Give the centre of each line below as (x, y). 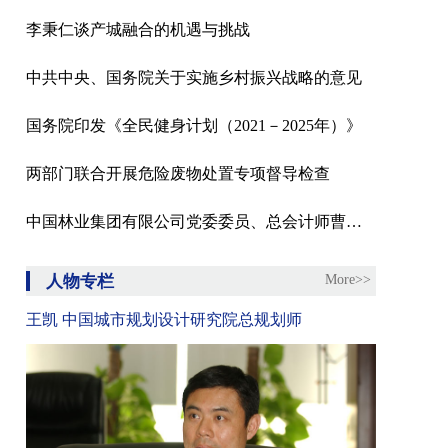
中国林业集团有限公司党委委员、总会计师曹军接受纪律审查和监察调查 (354, 221)
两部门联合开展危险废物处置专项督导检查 (178, 173)
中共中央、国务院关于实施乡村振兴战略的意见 (194, 77)
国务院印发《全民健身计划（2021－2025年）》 (194, 125)
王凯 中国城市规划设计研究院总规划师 (164, 319)
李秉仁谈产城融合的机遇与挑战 (138, 29)
